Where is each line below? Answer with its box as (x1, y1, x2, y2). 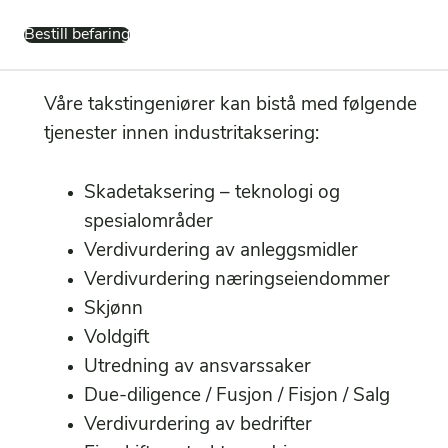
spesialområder (84, 213, 213, 233)
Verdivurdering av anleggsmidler (84, 242, 358, 262)
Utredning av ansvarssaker (84, 358, 311, 378)
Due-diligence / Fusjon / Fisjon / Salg (84, 387, 390, 407)
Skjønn (84, 300, 143, 320)
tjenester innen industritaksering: (44, 125, 319, 145)
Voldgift (84, 329, 149, 349)
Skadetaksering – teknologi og (84, 184, 340, 204)
